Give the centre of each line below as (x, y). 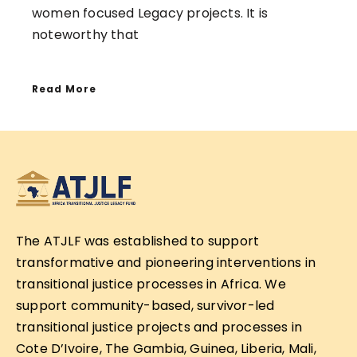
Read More (64, 89)
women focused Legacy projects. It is (150, 14)
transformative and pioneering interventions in (166, 263)
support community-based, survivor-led (145, 306)
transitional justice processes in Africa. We (151, 284)
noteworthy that (85, 35)
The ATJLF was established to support (138, 241)
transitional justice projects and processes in (159, 328)
